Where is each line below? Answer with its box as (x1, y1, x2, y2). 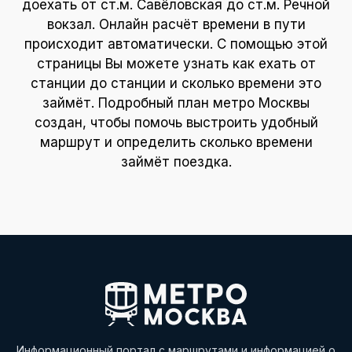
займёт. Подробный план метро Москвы (42, 95, 310, 112)
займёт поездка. (120, 154, 232, 170)
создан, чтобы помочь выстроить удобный (34, 115, 318, 131)
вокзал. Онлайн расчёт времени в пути (46, 16, 306, 33)
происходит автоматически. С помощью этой (24, 36, 328, 53)
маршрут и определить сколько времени (39, 134, 313, 151)
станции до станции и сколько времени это (31, 75, 321, 92)
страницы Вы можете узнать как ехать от (36, 56, 316, 72)
